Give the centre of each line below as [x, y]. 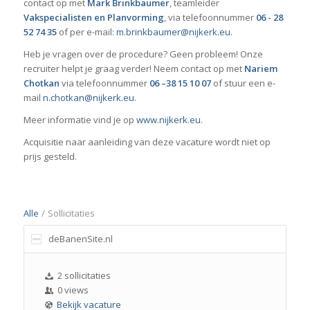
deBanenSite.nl [80, 239]
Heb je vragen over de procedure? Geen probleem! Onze [143, 54]
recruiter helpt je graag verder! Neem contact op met [134, 68]
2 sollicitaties [84, 276]
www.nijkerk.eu [168, 119]
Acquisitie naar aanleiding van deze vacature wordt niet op [147, 142]
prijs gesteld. [50, 157]
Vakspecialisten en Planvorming [93, 17]
